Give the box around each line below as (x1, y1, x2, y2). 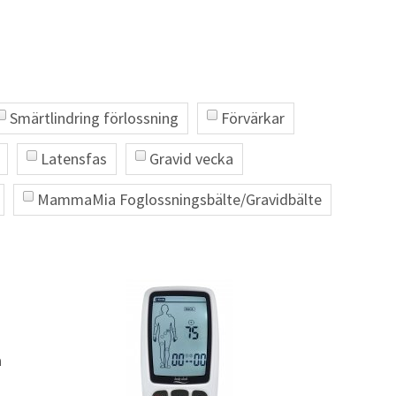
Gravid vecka (149, 148, 233, 169)
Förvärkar (221, 108, 285, 128)
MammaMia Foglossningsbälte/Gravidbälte (37, 189, 322, 209)
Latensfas (41, 148, 107, 169)
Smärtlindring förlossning (10, 108, 179, 128)
